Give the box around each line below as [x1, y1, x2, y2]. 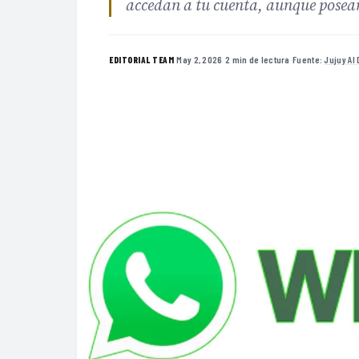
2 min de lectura [224, 53, 290, 65]
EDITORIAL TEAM [109, 54, 174, 65]
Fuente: [292, 53, 325, 65]
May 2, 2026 [176, 53, 223, 65]
